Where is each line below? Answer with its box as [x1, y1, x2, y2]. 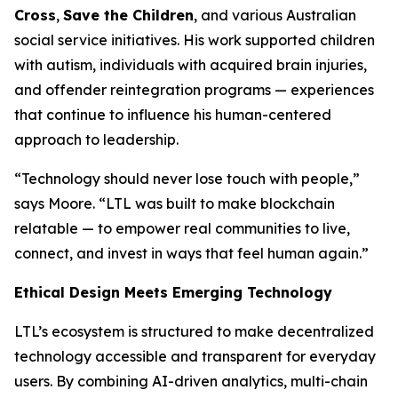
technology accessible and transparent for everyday [14, 347, 376, 365]
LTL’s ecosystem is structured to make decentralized [14, 322, 374, 340]
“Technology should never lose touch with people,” [14, 170, 360, 187]
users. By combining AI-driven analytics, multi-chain [14, 372, 368, 390]
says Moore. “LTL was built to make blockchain [14, 195, 335, 212]
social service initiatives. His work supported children [14, 31, 375, 49]
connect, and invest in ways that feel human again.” [14, 244, 369, 262]
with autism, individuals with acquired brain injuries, [14, 56, 367, 74]
